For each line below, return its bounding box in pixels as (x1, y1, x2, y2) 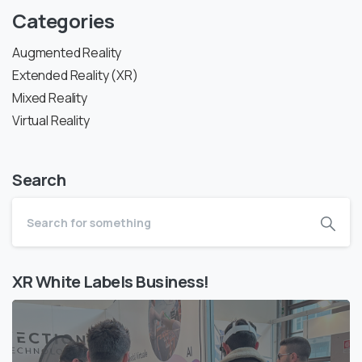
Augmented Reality (12, 44, 122, 62)
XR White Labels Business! (12, 270, 209, 293)
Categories (12, 7, 115, 35)
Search (12, 168, 66, 192)
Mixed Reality (12, 89, 87, 107)
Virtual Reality (12, 112, 90, 130)
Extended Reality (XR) (12, 66, 138, 85)
